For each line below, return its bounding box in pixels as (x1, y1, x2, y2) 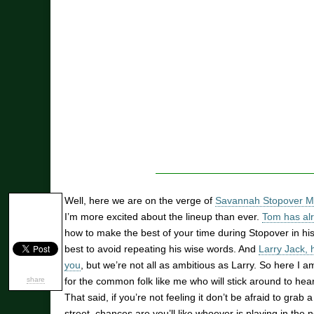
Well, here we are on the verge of (64, 195, 215, 207)
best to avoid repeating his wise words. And (64, 243, 259, 255)
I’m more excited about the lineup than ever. (64, 211, 262, 223)
